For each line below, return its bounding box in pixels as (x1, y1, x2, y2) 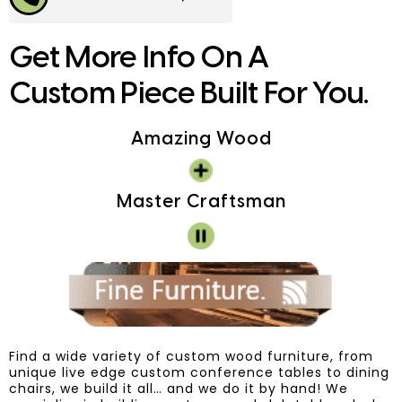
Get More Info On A (9, 43, 269, 76)
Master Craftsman (116, 192, 286, 212)
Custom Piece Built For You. (9, 79, 369, 112)
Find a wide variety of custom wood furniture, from (9, 347, 373, 366)
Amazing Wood (130, 130, 272, 150)
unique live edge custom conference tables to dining (9, 363, 389, 382)
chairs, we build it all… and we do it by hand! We (9, 380, 348, 398)
